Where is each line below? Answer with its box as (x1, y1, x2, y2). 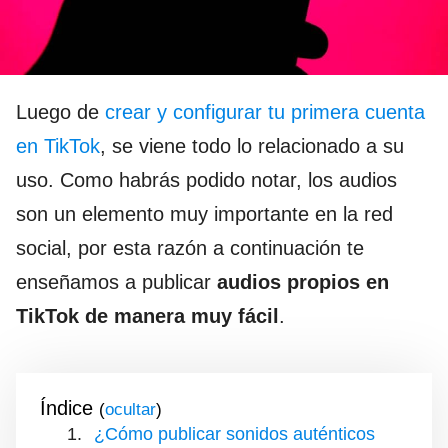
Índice (40, 397, 93, 420)
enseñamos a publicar (16, 271, 211, 294)
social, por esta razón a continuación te (16, 237, 364, 260)
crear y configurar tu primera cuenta (105, 101, 425, 124)
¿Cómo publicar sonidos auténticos (94, 424, 375, 445)
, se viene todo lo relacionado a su (100, 135, 404, 158)
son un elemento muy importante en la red (16, 203, 393, 226)
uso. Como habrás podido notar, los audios (16, 169, 397, 192)
